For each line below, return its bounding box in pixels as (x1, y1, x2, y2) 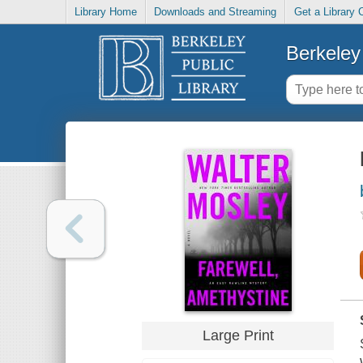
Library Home (75, 6, 138, 19)
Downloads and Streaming (154, 6, 277, 19)
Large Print (202, 327, 274, 344)
